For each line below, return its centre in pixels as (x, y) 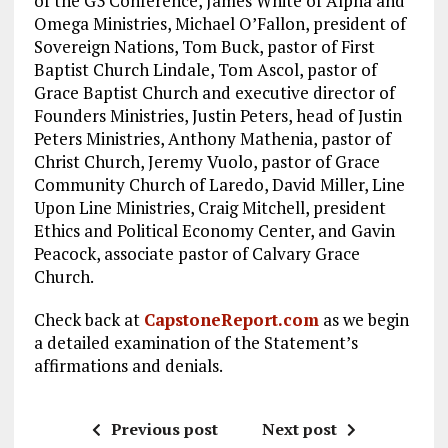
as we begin (363, 319)
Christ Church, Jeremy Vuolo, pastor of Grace (206, 161)
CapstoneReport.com (231, 319)
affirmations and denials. (128, 365)
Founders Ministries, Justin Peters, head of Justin (217, 115)
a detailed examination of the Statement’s (195, 342)
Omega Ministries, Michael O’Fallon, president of (219, 23)
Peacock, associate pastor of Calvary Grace (196, 253)
